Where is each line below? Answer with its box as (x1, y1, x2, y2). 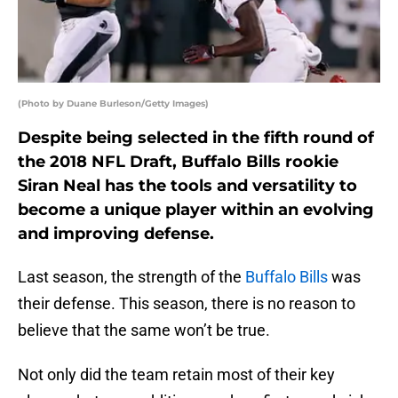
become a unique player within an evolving (18, 200, 374, 220)
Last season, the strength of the (18, 267, 245, 287)
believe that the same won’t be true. (18, 321, 270, 340)
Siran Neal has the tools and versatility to (18, 176, 357, 196)
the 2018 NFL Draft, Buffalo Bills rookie (18, 152, 338, 172)
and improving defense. (18, 224, 214, 244)
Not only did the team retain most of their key (18, 365, 335, 385)
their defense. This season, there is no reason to (18, 294, 355, 314)
